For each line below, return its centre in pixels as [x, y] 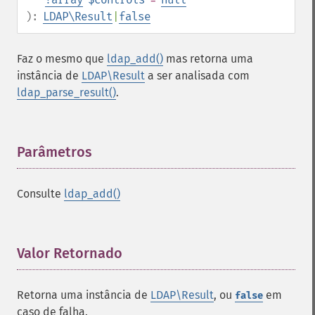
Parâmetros [54, 152]
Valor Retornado [70, 253]
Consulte [40, 194]
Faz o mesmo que [62, 59]
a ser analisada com [197, 76]
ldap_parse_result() [66, 92]
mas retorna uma [208, 59]
